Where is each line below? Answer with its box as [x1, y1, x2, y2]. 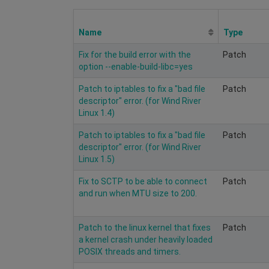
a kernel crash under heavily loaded [79, 234, 213, 244]
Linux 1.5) [79, 154, 115, 164]
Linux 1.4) [79, 107, 115, 118]
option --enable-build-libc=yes [79, 61, 193, 71]
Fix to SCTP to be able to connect [79, 176, 207, 186]
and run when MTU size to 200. [79, 188, 197, 198]
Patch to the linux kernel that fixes [79, 222, 211, 232]
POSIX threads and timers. [79, 246, 181, 256]
